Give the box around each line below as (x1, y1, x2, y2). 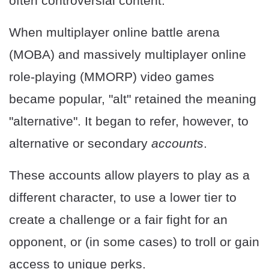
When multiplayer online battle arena (9, 25, 220, 40)
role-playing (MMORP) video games (9, 70, 214, 84)
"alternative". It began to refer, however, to (9, 114, 249, 128)
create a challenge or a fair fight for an (9, 213, 228, 227)
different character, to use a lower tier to (9, 190, 237, 205)
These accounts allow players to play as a (9, 168, 250, 183)
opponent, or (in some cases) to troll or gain (9, 235, 259, 249)
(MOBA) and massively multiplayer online (9, 47, 246, 62)
